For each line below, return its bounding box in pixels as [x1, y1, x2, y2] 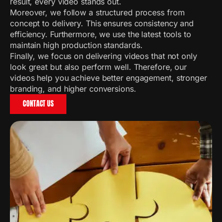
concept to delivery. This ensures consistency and [10, 18, 194, 28]
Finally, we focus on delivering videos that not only [10, 51, 197, 61]
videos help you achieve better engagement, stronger [10, 73, 207, 83]
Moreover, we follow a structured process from [10, 7, 185, 17]
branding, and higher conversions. [10, 84, 136, 94]
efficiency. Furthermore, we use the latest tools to [10, 29, 191, 39]
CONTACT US [23, 99, 54, 109]
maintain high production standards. [10, 40, 143, 50]
